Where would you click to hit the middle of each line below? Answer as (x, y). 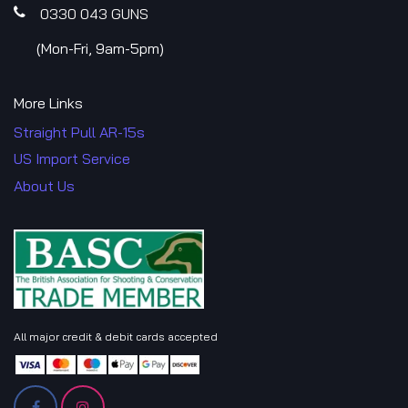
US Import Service (72, 158)
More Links (48, 102)
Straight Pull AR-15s (79, 132)
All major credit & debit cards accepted (116, 336)
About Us (44, 185)
